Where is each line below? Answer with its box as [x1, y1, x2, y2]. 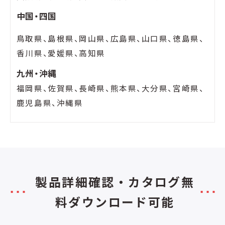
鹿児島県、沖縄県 [16, 97, 83, 108]
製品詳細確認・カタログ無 [35, 173, 195, 191]
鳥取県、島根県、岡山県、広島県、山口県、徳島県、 [16, 33, 204, 44]
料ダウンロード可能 [55, 193, 175, 211]
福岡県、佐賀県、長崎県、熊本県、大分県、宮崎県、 [16, 82, 204, 94]
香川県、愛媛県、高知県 [16, 47, 106, 59]
